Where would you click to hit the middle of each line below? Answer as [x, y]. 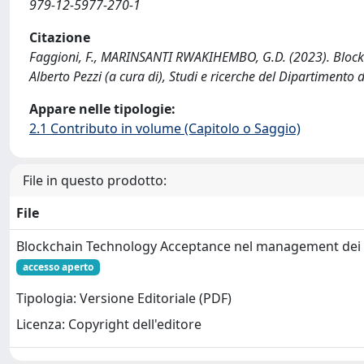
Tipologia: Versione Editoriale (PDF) [124, 299]
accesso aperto [58, 266]
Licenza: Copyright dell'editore [109, 325]
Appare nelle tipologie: [102, 108]
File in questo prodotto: [95, 180]
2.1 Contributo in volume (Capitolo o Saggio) [165, 128]
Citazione [60, 37]
